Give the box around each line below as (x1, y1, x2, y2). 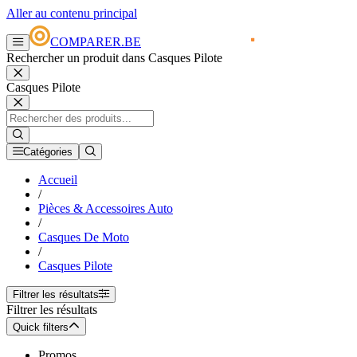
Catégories (23, 146, 73, 159)
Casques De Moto (38, 230, 129, 245)
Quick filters (13, 321, 69, 334)
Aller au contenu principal (6, 6, 137, 20)
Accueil (38, 173, 77, 187)
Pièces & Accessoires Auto (38, 202, 173, 216)
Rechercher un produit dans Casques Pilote (6, 51, 222, 65)
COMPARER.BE (50, 35, 141, 49)
